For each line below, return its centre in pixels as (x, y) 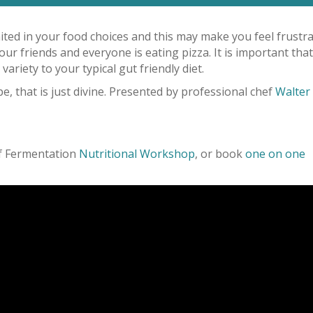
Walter (293, 91)
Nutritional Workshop (137, 153)
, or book (220, 153)
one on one (275, 153)
